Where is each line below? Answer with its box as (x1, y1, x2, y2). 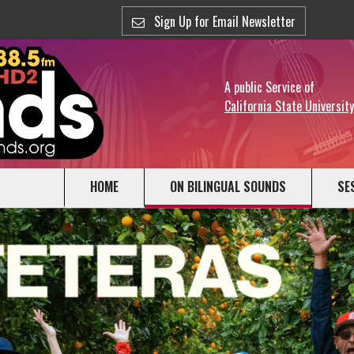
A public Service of (224, 77, 314, 96)
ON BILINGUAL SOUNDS (170, 177, 286, 196)
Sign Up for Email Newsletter (150, 11, 296, 31)
